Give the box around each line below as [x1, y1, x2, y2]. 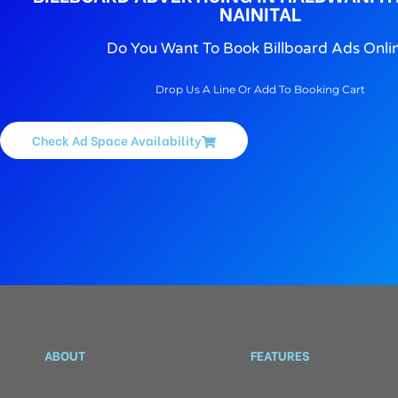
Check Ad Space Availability [32, 131, 202, 150]
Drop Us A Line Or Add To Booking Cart [155, 83, 365, 97]
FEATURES [251, 346, 310, 365]
